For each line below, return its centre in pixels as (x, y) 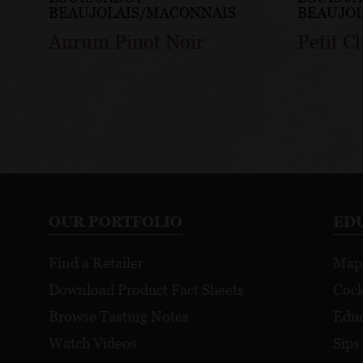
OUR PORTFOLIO (115, 222)
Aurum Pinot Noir (126, 42)
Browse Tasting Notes (119, 317)
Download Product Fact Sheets (146, 290)
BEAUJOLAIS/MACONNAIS (142, 13)
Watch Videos (93, 344)
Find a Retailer (96, 263)
